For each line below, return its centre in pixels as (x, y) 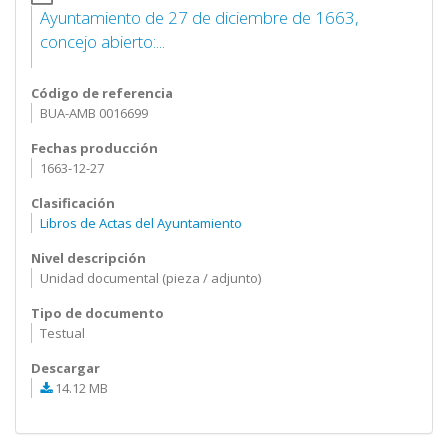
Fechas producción (94, 148)
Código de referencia (102, 93)
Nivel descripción (88, 258)
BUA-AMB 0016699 (93, 113)
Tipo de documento (97, 313)
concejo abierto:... (102, 41)
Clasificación (73, 203)
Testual (62, 333)
